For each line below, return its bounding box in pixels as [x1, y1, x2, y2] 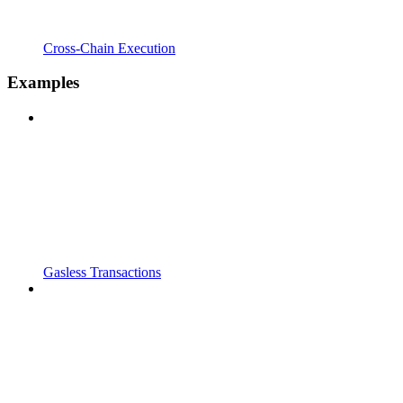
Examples [7, 73, 79, 93]
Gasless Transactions [43, 264, 161, 281]
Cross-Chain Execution [43, 40, 175, 56]
